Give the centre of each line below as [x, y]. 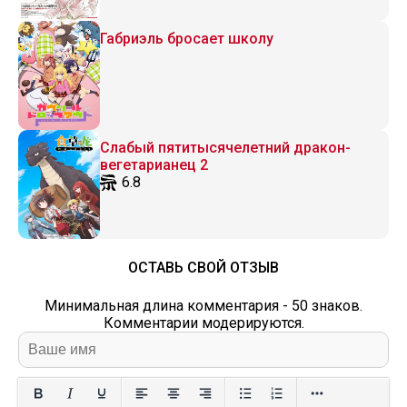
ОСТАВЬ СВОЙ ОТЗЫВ [203, 268]
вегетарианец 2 [154, 165]
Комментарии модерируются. [203, 323]
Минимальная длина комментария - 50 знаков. [203, 306]
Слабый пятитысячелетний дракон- [225, 148]
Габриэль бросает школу [187, 39]
